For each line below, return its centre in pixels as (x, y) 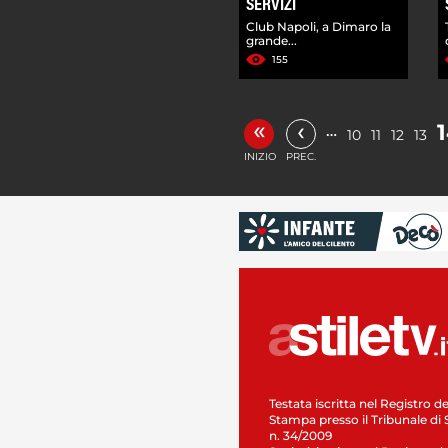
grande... (271, 40)
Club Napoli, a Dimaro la (318, 26)
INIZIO (260, 156)
